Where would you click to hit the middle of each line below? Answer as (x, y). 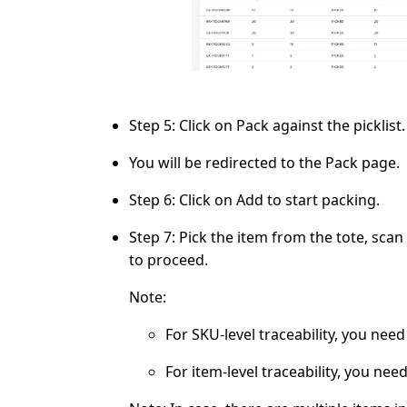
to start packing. (323, 200)
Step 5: (154, 125)
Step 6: (154, 200)
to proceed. (169, 260)
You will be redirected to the (227, 163)
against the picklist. (339, 125)
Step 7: (154, 237)
